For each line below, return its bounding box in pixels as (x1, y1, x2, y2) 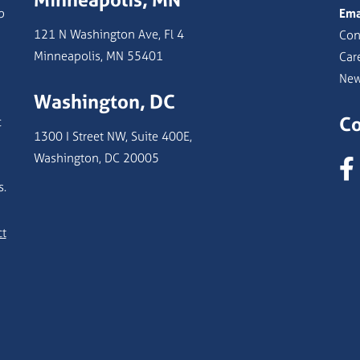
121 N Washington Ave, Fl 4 (33, 25, 184, 43)
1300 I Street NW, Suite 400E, (33, 127, 192, 145)
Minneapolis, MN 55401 (33, 47, 163, 64)
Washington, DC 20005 (33, 149, 159, 166)
